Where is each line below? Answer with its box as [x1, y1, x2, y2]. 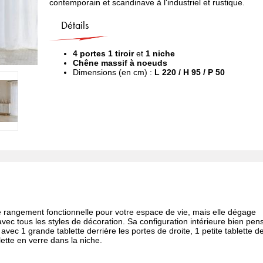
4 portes [73, 49, 106, 59]
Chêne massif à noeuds [73, 58, 167, 68]
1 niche [146, 49, 175, 59]
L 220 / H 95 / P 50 [154, 68, 225, 77]
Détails [61, 18, 89, 32]
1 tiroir [108, 49, 134, 59]
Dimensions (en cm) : [73, 68, 154, 77]
